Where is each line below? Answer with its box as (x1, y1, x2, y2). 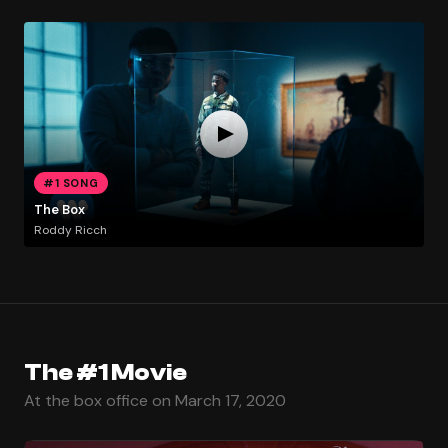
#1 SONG (43, 175, 99, 190)
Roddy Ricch (33, 221, 107, 238)
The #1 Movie (24, 358, 187, 386)
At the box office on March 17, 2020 (24, 389, 286, 411)
